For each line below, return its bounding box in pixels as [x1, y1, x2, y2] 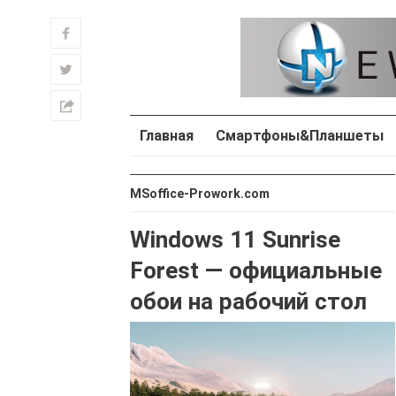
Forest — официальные [130, 256, 382, 284]
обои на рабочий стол [130, 287, 367, 315]
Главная [140, 127, 194, 145]
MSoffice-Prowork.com [130, 186, 270, 201]
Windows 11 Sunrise [130, 225, 340, 253]
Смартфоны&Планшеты [216, 127, 385, 145]
